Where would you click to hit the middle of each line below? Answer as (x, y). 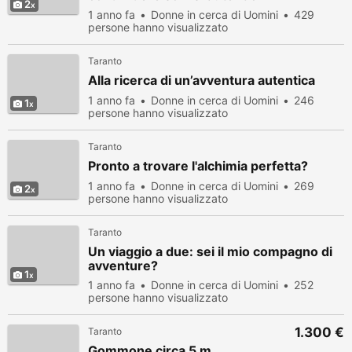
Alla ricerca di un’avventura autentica (202, 80)
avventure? (123, 266)
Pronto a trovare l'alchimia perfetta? (198, 166)
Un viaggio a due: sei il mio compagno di (210, 251)
